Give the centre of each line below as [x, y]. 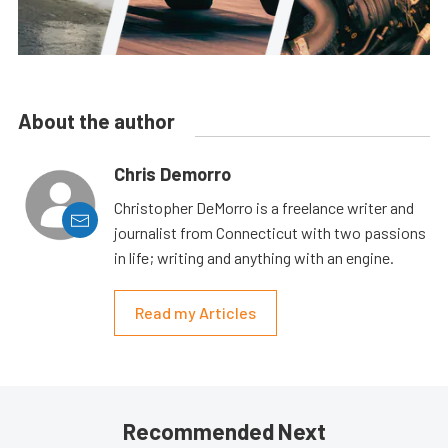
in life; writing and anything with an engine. [254, 258]
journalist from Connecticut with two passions [270, 233]
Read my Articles [195, 313]
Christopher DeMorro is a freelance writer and [264, 208]
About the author [96, 121]
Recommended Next [224, 431]
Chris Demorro [172, 174]
